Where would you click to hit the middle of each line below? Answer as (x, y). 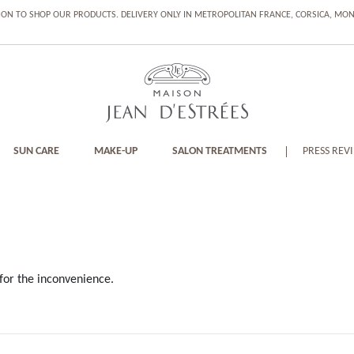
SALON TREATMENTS (219, 152)
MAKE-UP (115, 152)
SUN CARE (36, 152)
